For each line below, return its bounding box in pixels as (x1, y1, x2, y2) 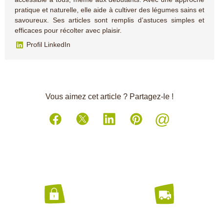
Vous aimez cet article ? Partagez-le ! (45, 92, 174, 101)
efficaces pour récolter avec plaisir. (15, 26, 122, 34)
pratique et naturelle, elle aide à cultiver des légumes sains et (15, 5, 204, 14)
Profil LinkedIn (24, 40, 70, 48)
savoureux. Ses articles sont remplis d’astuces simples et (15, 16, 204, 24)
